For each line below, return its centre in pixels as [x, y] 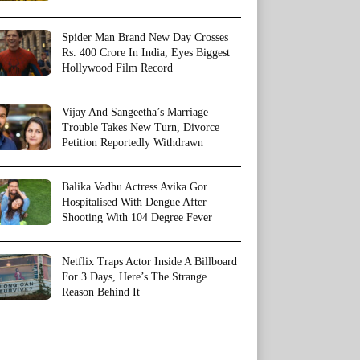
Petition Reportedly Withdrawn [133, 143]
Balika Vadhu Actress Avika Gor [135, 187]
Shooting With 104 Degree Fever [137, 218]
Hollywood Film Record [117, 68]
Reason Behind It [101, 292]
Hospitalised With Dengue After [134, 202]
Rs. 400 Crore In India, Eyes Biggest [146, 53]
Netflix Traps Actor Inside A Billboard [149, 262]
